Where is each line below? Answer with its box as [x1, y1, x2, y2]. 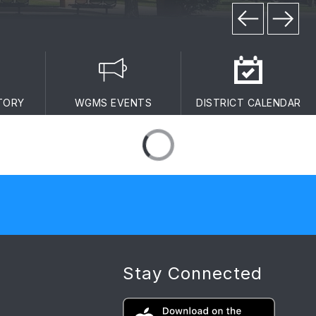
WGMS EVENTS [74, 97, 152, 109]
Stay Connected [122, 262, 262, 284]
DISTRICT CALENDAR [196, 97, 301, 109]
